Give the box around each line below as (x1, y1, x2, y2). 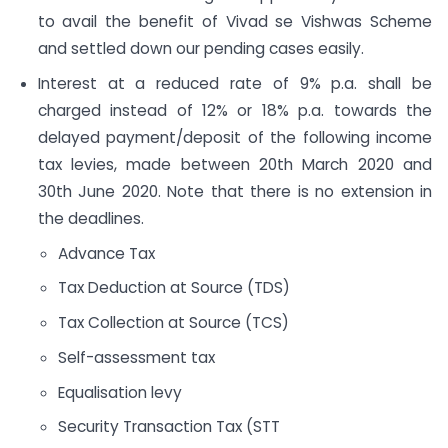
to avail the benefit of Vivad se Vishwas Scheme (37, 11, 432, 33)
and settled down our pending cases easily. (37, 38, 364, 60)
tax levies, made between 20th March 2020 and (37, 153, 432, 175)
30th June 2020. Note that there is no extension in (37, 180, 432, 202)
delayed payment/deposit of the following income (37, 126, 432, 148)
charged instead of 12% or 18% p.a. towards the (37, 99, 432, 121)
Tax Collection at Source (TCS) (57, 312, 289, 334)
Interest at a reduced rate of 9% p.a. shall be (37, 72, 432, 94)
